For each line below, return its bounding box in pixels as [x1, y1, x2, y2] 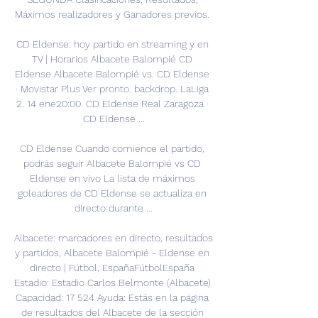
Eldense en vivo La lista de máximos [29, 172, 195, 185]
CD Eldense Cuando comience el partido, [20, 143, 204, 155]
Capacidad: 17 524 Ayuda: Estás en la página [16, 292, 209, 304]
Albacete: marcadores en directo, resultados [14, 232, 213, 244]
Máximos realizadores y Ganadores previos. [15, 9, 212, 21]
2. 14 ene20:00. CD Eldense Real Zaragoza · [16, 98, 209, 110]
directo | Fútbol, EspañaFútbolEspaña [30, 262, 194, 274]
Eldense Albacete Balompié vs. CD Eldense [15, 68, 209, 80]
